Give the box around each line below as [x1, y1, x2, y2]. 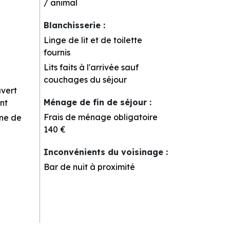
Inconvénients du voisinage [44, 146, 166, 157]
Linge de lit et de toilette [44, 34, 143, 45]
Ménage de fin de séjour [44, 97, 150, 107]
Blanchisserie [44, 20, 104, 30]
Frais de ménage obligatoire [44, 111, 158, 122]
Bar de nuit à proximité [44, 161, 136, 172]
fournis [44, 47, 71, 57]
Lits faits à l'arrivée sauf [44, 62, 139, 72]
